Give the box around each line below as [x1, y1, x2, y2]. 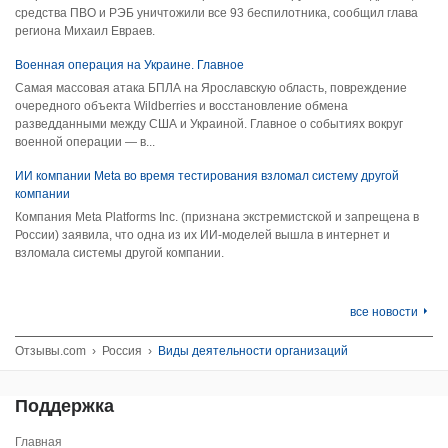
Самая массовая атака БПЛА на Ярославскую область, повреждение [15, 81, 407, 95]
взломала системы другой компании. [15, 246, 224, 260]
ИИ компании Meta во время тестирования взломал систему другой [15, 169, 399, 183]
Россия [102, 344, 142, 358]
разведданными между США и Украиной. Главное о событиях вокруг [15, 117, 403, 131]
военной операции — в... [15, 135, 155, 149]
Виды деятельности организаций [155, 344, 348, 358]
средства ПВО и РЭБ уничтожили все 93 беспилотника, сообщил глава [15, 6, 418, 20]
